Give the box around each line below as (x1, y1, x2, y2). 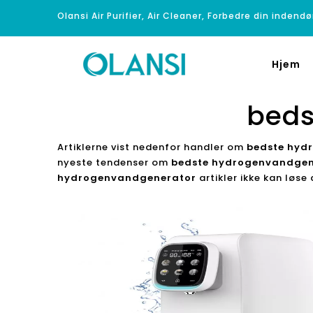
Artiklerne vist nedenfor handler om (57, 140, 247, 154)
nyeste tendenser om (57, 156, 171, 169)
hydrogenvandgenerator (57, 171, 196, 184)
